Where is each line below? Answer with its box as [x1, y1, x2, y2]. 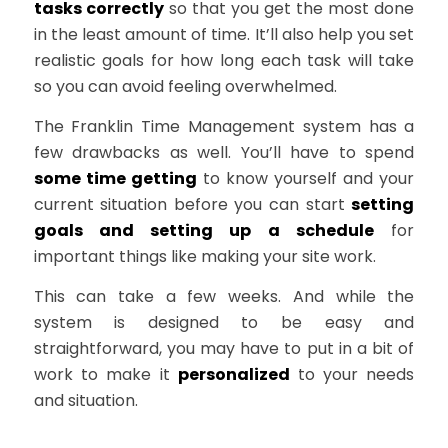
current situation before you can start [33, 192, 352, 216]
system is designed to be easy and [33, 310, 415, 334]
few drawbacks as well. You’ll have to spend [33, 140, 415, 164]
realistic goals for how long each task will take [33, 49, 415, 73]
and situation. [33, 388, 138, 412]
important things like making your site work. [33, 244, 376, 268]
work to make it [33, 362, 179, 386]
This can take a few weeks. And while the [33, 284, 415, 308]
